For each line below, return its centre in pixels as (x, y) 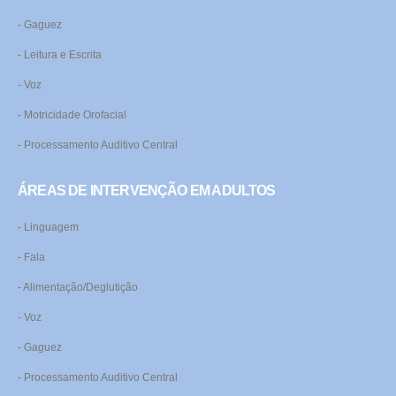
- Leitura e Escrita (60, 55)
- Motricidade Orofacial (72, 115)
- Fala (31, 257)
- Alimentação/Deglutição (78, 287)
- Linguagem (48, 227)
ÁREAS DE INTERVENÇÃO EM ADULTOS (147, 190)
